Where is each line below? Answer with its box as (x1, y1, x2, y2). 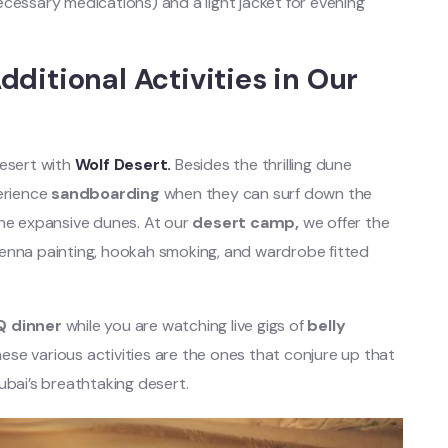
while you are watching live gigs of (61, 314, 308, 336)
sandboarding (51, 182, 160, 204)
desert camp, (188, 211, 303, 233)
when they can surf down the (159, 182, 373, 204)
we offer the (302, 211, 390, 233)
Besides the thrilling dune (175, 153, 352, 175)
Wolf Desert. (74, 153, 176, 175)
